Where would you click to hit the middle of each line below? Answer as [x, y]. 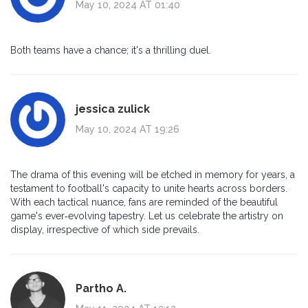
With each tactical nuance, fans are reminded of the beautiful [144, 202]
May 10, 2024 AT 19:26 [128, 129]
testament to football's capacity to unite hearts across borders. [149, 189]
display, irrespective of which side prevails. [105, 230]
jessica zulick [113, 109]
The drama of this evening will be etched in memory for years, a [153, 175]
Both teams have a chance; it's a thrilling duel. [111, 51]
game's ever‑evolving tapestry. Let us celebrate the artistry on [147, 216]
